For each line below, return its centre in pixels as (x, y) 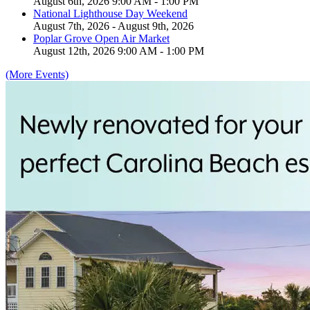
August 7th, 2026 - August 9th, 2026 (113, 26)
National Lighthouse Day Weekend (110, 14)
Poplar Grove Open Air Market (101, 39)
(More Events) (37, 75)
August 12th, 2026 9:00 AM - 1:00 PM (119, 51)
